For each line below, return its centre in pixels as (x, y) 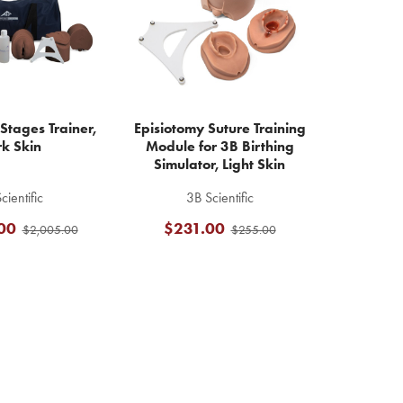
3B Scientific (219, 197)
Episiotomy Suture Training (219, 128)
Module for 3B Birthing (219, 146)
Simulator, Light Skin (219, 164)
